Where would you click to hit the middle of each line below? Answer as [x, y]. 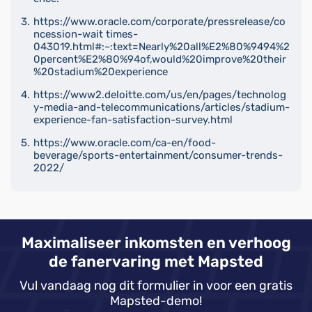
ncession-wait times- [86, 34]
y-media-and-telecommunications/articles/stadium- [162, 107]
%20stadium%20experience [101, 71]
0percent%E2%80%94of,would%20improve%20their [160, 59]
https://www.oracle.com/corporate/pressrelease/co [159, 21]
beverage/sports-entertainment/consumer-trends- [158, 155]
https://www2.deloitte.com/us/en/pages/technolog [160, 94]
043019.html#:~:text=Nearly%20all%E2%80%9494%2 [162, 46]
